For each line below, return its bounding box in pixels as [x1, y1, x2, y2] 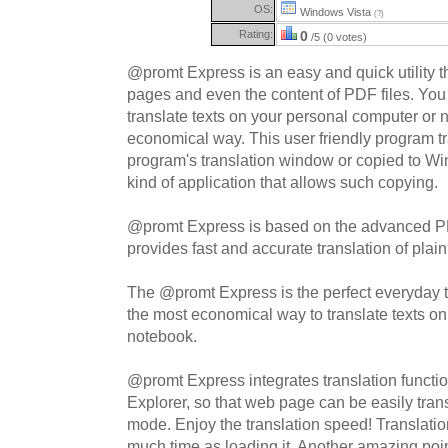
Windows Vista [297, 5, 374, 18]
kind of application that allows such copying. [127, 173, 438, 191]
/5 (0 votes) [308, 30, 367, 43]
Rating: [239, 27, 273, 40]
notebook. [127, 327, 197, 345]
